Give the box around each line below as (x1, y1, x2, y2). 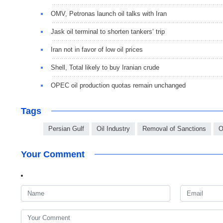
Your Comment (21, 149, 85, 160)
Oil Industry (97, 125, 130, 133)
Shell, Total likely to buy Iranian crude (51, 64, 159, 72)
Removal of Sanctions (142, 125, 206, 133)
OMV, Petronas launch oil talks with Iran (51, 10, 167, 18)
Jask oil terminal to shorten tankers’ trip (51, 28, 165, 36)
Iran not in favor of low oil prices (51, 46, 143, 54)
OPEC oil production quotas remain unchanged (51, 82, 186, 90)
